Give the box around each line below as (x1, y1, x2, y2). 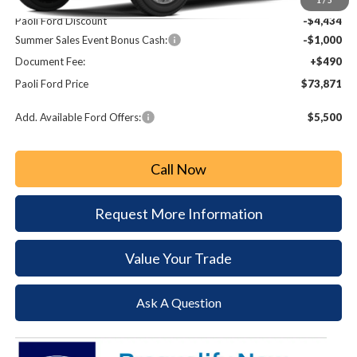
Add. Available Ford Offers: (15, 110, 142, 124)
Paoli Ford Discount (15, 14, 108, 27)
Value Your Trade (125, 249, 233, 267)
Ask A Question (135, 294, 222, 310)
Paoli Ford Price (15, 76, 89, 90)
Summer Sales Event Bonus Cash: (15, 33, 168, 46)
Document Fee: (15, 54, 86, 68)
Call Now (151, 159, 207, 178)
